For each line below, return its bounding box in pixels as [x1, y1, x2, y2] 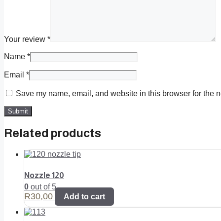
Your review [4, 35, 47, 43]
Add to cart [64, 192, 105, 201]
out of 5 [29, 182, 56, 191]
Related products [4, 126, 101, 140]
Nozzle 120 [24, 171, 64, 180]
